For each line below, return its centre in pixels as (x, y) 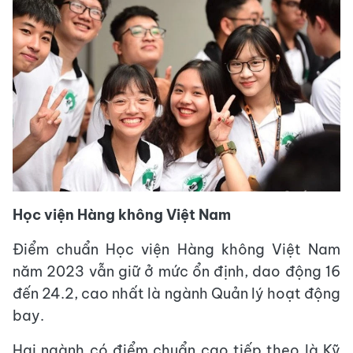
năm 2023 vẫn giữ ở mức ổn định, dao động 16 (176, 271)
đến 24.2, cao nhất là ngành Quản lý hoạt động (176, 293)
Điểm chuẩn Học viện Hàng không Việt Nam (176, 249)
